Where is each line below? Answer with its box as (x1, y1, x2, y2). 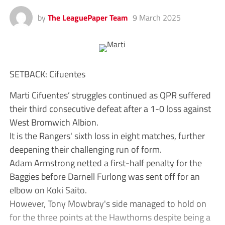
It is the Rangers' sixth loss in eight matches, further (9, 129, 205, 143)
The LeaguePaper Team (47, 12, 128, 24)
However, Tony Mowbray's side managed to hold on (9, 196, 206, 211)
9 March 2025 (132, 12, 181, 24)
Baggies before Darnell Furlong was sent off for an (9, 169, 200, 184)
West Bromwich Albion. (9, 115, 98, 130)
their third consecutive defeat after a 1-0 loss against (9, 101, 211, 116)
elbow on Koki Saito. (9, 183, 87, 197)
